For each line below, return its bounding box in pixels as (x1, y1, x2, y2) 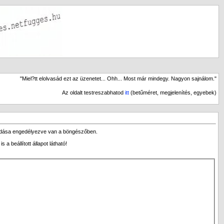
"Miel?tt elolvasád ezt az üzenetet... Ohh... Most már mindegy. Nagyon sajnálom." (20, 75, 216, 81)
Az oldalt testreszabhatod (62, 89, 125, 95)
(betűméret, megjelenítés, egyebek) (129, 89, 216, 95)
